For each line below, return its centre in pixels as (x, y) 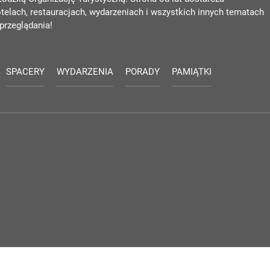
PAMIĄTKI (192, 72)
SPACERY (25, 72)
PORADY (143, 72)
